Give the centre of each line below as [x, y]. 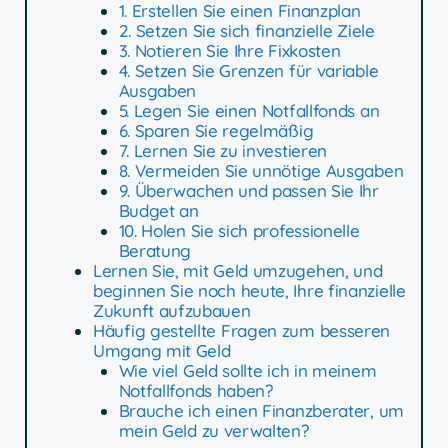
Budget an [158, 211]
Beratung [155, 251]
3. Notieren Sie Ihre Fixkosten [229, 51]
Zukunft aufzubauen [172, 311]
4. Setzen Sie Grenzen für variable [248, 71]
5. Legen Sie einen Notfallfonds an [249, 111]
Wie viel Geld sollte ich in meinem [247, 371]
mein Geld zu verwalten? [213, 431]
